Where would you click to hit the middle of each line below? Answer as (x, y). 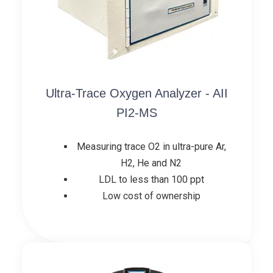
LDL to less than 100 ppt (151, 179)
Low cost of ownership (151, 196)
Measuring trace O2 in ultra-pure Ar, (151, 146)
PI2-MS (136, 112)
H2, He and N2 (151, 163)
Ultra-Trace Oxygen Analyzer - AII (136, 93)
